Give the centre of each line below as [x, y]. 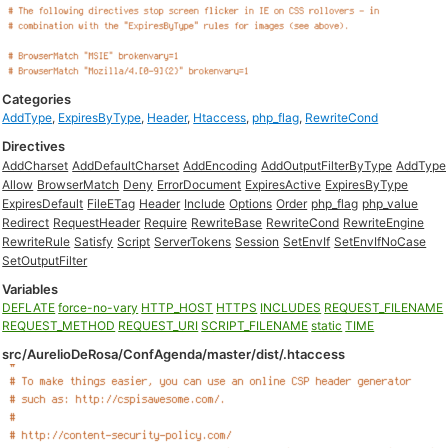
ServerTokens [193, 241]
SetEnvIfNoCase [380, 241]
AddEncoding [220, 165]
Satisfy [94, 241]
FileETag [111, 203]
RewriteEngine [384, 222]
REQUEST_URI [158, 325]
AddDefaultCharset [126, 165]
